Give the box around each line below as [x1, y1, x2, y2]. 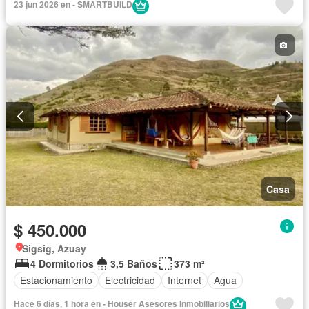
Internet [168, 273, 201, 288]
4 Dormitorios [30, 256, 94, 270]
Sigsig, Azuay [22, 241, 86, 255]
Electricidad [105, 273, 155, 288]
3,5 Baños [110, 256, 157, 270]
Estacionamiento [20, 273, 92, 288]
